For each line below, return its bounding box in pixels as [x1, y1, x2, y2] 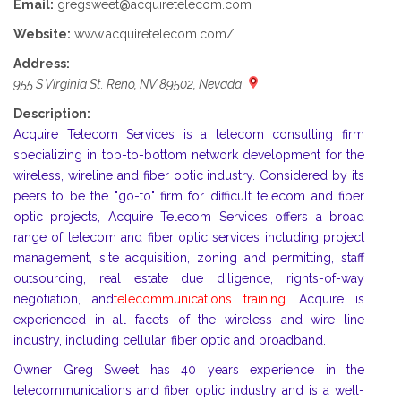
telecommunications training [113, 292, 286, 307]
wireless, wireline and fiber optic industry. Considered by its [13, 168, 364, 183]
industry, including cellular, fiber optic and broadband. [13, 333, 326, 348]
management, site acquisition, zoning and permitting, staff [13, 251, 364, 266]
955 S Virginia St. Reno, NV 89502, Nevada [13, 77, 244, 92]
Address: [13, 56, 70, 72]
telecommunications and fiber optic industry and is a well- [13, 383, 364, 398]
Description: [13, 107, 90, 122]
